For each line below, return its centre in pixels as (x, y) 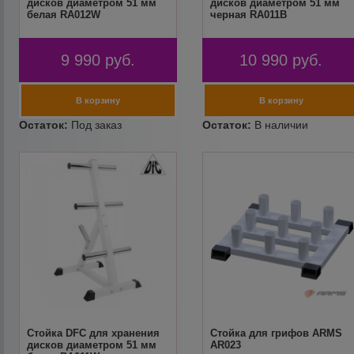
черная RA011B (248, 15)
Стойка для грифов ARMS (276, 333)
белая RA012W (64, 15)
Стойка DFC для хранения (94, 333)
